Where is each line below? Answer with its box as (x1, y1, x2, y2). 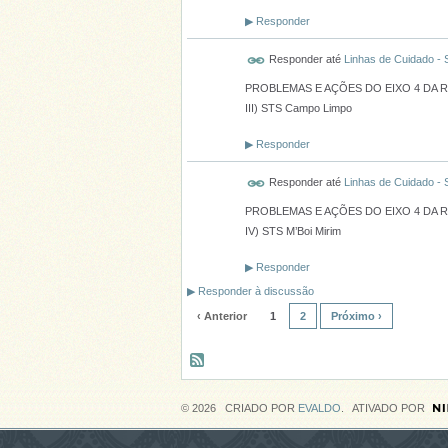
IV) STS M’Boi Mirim (245, 224, 341, 237)
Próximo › (331, 310, 382, 323)
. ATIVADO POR (341, 402, 425, 415)
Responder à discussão (195, 285, 314, 298)
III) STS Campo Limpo (245, 101, 352, 114)
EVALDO (298, 402, 341, 415)
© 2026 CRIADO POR (181, 402, 298, 415)
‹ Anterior (197, 310, 247, 323)
